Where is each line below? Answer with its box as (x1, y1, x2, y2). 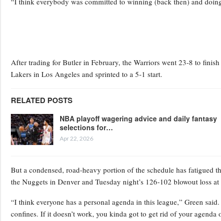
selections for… (60, 122, 113, 132)
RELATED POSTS (11, 94, 73, 106)
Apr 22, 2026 (60, 134, 93, 142)
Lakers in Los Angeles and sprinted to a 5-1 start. (11, 69, 162, 79)
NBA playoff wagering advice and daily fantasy (60, 113, 217, 123)
